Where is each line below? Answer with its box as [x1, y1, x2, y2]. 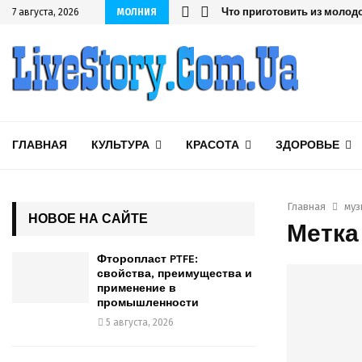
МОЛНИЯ [117, 6, 157, 18]
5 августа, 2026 [106, 317, 174, 328]
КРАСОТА [186, 138, 239, 152]
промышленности [97, 296, 199, 309]
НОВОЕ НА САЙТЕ [28, 211, 148, 226]
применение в [97, 281, 176, 295]
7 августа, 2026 [12, 6, 79, 18]
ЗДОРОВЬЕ [276, 138, 339, 152]
